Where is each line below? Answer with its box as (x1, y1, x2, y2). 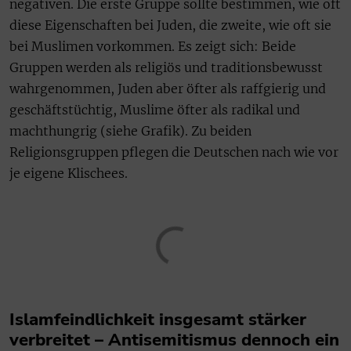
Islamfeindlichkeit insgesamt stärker (9, 308, 306, 332)
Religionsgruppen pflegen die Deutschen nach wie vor (9, 144, 338, 161)
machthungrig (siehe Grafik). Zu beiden (9, 123, 251, 139)
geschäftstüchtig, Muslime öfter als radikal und (9, 102, 300, 118)
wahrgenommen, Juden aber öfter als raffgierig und (9, 81, 326, 97)
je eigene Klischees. (9, 165, 128, 182)
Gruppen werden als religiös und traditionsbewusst (9, 60, 323, 76)
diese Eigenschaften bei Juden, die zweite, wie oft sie (9, 17, 331, 34)
